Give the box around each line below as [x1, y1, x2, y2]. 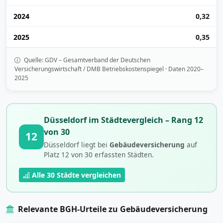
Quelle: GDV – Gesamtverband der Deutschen [22, 56, 150, 65]
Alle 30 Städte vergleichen [31, 170, 121, 180]
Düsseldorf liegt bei [43, 139, 110, 149]
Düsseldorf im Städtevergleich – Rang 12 [43, 114, 203, 125]
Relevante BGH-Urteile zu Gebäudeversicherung [18, 204, 208, 215]
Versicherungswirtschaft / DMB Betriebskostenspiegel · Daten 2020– [14, 65, 204, 74]
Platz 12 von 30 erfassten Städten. [43, 149, 154, 159]
